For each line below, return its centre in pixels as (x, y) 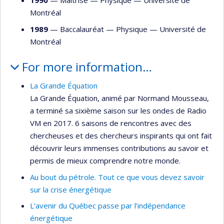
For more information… (87, 66)
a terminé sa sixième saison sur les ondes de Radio (118, 111)
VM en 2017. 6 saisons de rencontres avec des (111, 123)
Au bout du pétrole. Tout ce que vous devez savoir (117, 177)
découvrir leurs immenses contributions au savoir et (119, 148)
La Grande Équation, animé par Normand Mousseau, (119, 98)
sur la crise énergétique (71, 189)
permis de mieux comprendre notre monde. (105, 161)
